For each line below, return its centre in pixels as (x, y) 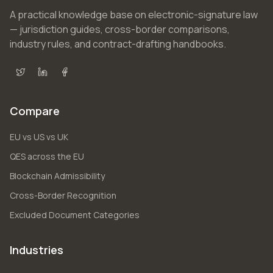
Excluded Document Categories (75, 215)
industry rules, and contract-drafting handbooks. (118, 44)
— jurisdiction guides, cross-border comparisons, (120, 29)
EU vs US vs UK (39, 137)
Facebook (86, 78)
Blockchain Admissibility (57, 176)
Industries (37, 250)
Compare (35, 111)
